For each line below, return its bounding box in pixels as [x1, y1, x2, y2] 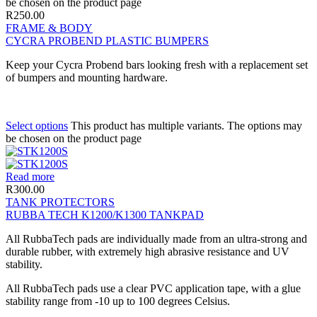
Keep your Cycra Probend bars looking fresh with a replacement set [6, 58, 308, 71]
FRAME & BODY [6, 21, 93, 34]
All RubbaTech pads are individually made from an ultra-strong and [6, 232, 307, 245]
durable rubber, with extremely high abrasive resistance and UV [6, 245, 289, 258]
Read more [6, 170, 54, 183]
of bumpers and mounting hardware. [6, 71, 168, 83]
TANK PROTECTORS [6, 195, 115, 208]
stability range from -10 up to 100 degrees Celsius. [6, 294, 230, 307]
